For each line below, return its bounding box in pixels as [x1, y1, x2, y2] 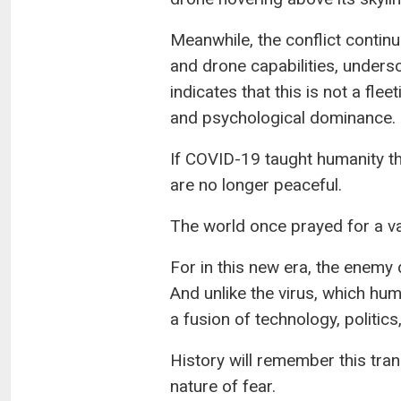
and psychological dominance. [169, 107, 396, 128]
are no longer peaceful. [169, 174, 342, 195]
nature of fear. [169, 375, 276, 397]
